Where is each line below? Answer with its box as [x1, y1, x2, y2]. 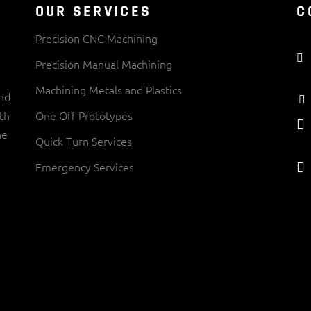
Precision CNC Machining [35, 30, 158, 46]
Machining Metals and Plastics [35, 81, 182, 97]
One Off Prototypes [35, 107, 133, 123]
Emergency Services [35, 158, 134, 174]
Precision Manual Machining [35, 56, 172, 72]
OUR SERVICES [35, 1, 152, 22]
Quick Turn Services [35, 133, 132, 149]
